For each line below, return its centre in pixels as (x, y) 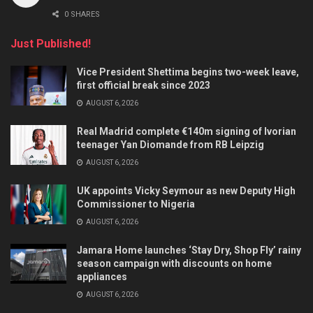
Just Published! (51, 44)
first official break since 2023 (144, 86)
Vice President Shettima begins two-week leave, (188, 72)
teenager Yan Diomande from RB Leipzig (170, 145)
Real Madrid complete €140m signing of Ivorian (187, 132)
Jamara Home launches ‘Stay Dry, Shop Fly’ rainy (189, 250)
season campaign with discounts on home (174, 264)
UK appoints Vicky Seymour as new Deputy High (186, 191)
